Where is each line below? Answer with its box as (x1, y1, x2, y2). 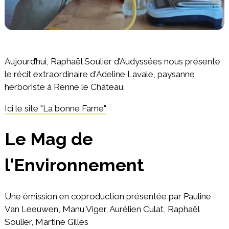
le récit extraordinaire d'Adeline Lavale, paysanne (4, 68, 195, 79)
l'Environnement (4, 155, 144, 176)
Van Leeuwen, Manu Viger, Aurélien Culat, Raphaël (4, 204, 199, 215)
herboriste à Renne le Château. (4, 81, 125, 92)
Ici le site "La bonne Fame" (4, 103, 106, 113)
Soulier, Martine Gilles (4, 217, 88, 227)
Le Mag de (4, 129, 93, 150)
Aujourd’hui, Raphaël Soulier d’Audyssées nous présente (4, 56, 220, 66)
